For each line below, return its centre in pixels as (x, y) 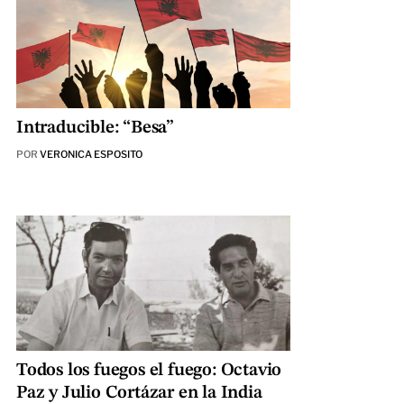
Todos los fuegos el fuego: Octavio (149, 371)
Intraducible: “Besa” (95, 129)
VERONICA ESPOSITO (91, 155)
